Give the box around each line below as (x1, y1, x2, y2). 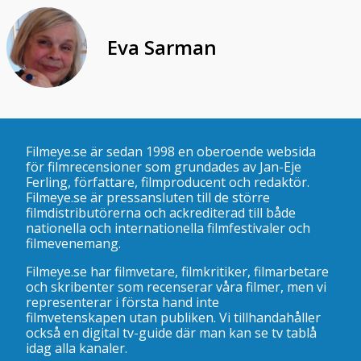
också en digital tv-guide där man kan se (26, 324, 272, 342)
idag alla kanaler (26, 339, 125, 358)
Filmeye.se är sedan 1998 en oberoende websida (26, 143, 316, 161)
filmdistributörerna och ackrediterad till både (26, 204, 296, 222)
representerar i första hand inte (26, 293, 219, 312)
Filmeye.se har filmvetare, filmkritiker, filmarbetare (26, 263, 329, 281)
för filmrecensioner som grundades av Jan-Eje (26, 158, 301, 176)
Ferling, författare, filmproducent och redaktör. (26, 173, 309, 192)
